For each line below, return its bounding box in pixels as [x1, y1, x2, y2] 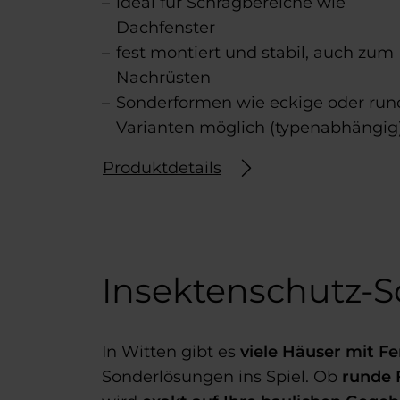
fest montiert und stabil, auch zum [116, 42, 394, 62]
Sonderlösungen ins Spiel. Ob [102, 366, 342, 387]
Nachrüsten [116, 67, 211, 87]
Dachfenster [116, 17, 215, 37]
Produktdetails [103, 157, 221, 178]
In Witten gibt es [102, 341, 240, 362]
